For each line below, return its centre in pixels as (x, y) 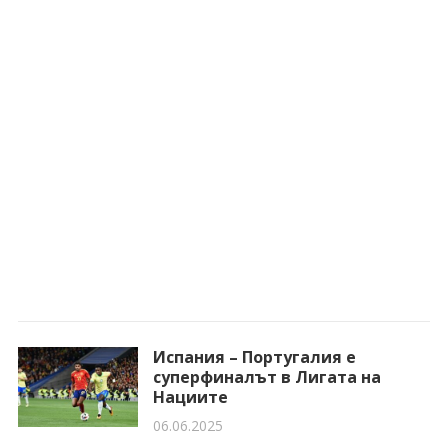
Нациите (190, 397)
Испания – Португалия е (254, 357)
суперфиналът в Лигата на (266, 377)
